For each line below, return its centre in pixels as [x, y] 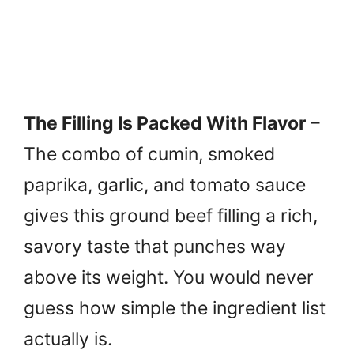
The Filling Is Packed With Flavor [165, 123]
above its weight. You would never [169, 277]
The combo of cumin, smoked [149, 154]
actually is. [68, 339]
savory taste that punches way [155, 246]
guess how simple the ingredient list [175, 308]
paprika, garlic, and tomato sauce [165, 185]
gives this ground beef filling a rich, [171, 215]
